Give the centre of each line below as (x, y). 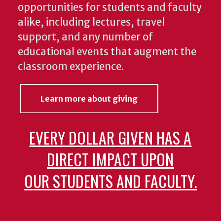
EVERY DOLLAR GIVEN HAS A (110, 138)
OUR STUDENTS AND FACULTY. (110, 181)
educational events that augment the (107, 52)
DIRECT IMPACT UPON (110, 159)
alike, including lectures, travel (91, 22)
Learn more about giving (89, 99)
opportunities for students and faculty (110, 8)
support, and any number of (85, 37)
